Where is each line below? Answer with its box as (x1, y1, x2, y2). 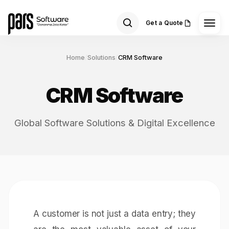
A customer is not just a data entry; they (33, 209, 196, 219)
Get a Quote (146, 19, 184, 27)
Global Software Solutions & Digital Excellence (14, 117, 215, 128)
